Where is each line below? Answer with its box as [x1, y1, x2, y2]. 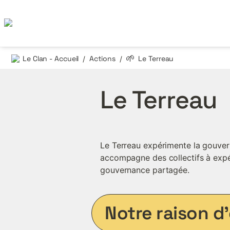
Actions [89, 53, 116, 63]
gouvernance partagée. [100, 165, 189, 175]
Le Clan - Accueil [23, 53, 79, 63]
